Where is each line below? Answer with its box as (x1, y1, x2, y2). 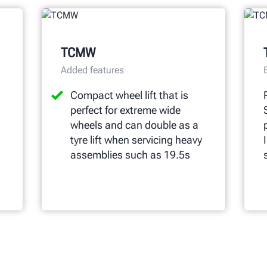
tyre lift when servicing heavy (70, 133, 202, 146)
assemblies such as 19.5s (70, 148, 190, 161)
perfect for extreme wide (70, 103, 181, 116)
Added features (60, 64, 124, 76)
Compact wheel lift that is (70, 88, 188, 101)
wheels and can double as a (70, 118, 198, 131)
